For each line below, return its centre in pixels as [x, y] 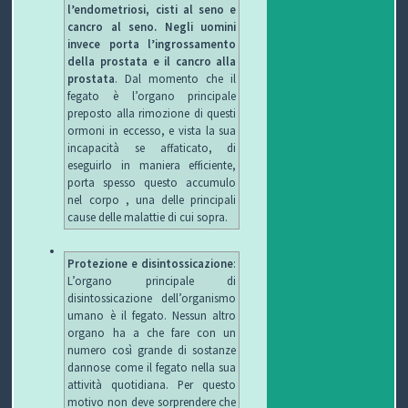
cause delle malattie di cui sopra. [148, 217]
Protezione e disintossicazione [151, 264]
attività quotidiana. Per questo [152, 385]
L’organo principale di [152, 281]
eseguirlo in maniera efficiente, [152, 165]
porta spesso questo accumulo [152, 183]
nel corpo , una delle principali [152, 200]
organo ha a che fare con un [152, 333]
